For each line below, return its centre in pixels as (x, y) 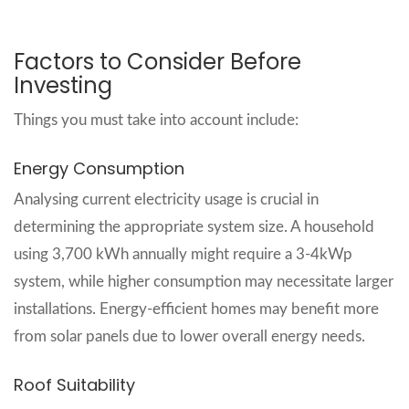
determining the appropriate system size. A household (194, 226)
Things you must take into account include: (156, 120)
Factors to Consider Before (157, 61)
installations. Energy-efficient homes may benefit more (196, 309)
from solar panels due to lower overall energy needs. (189, 336)
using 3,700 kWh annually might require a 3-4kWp (183, 254)
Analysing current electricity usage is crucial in (166, 199)
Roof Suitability (74, 384)
